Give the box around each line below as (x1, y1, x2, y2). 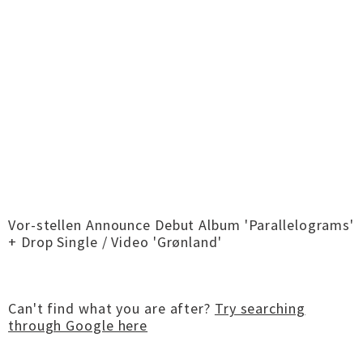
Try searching (214, 299, 305, 318)
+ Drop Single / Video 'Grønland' (8, 233, 222, 251)
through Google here (8, 316, 148, 335)
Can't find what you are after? (8, 299, 215, 318)
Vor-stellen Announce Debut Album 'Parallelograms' (8, 216, 355, 234)
